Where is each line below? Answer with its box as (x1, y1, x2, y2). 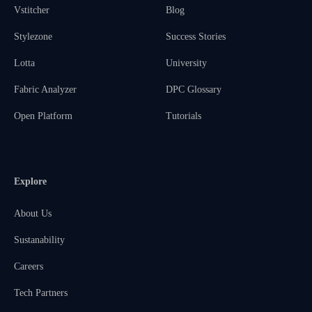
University (166, 58, 207, 69)
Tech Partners (14, 288, 68, 299)
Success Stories (166, 31, 226, 42)
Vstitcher (14, 5, 49, 16)
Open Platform (14, 111, 72, 122)
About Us (14, 208, 52, 219)
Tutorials (166, 111, 201, 122)
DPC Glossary (166, 84, 221, 95)
